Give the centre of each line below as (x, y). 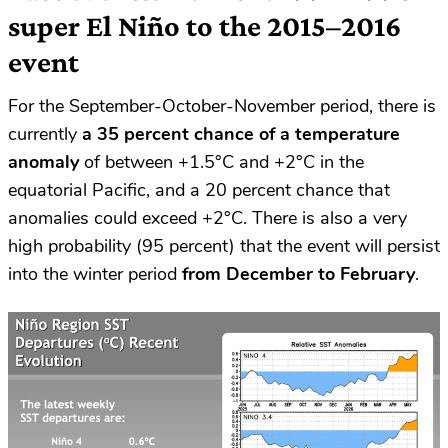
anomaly (43, 162)
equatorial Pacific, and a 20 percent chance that (199, 190)
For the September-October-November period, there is (222, 106)
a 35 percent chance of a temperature (241, 134)
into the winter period (95, 274)
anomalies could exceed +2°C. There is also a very (207, 218)
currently (45, 134)
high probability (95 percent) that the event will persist (224, 246)
